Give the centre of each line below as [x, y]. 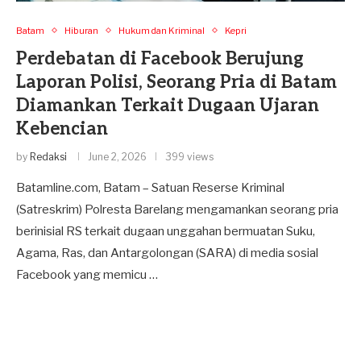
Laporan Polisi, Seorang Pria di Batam [176, 82]
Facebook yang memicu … [87, 274]
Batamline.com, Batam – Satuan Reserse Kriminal [150, 187]
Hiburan [81, 30]
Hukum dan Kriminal [162, 30]
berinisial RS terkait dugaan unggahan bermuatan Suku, [166, 231]
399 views [189, 156]
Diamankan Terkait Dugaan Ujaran [168, 105]
